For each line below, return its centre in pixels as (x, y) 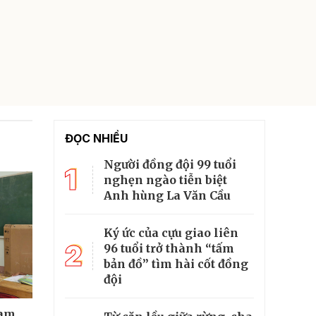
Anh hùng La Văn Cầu (167, 195)
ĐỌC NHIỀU (96, 138)
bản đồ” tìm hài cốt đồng (176, 263)
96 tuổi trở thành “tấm (169, 248)
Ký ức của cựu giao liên (171, 232)
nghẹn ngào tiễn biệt (165, 180)
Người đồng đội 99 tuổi (170, 164)
